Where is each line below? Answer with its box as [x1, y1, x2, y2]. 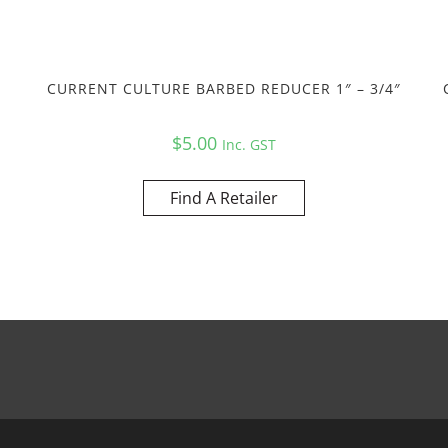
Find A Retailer [169, 186, 278, 209]
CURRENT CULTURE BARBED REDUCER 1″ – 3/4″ [46, 78, 401, 98]
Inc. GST [221, 134, 276, 154]
